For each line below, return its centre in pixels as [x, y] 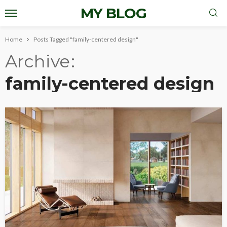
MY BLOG [113, 13]
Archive [37, 61]
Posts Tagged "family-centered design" [86, 39]
